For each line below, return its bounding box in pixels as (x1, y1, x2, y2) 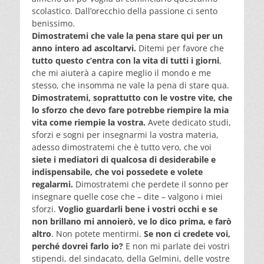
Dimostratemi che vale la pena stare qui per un (32, 29, 223, 41)
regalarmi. (32, 178, 73, 190)
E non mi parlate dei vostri (123, 240, 230, 252)
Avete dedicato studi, (146, 116, 231, 128)
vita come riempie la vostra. (32, 116, 146, 128)
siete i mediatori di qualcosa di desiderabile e (32, 153, 216, 165)
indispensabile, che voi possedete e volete (32, 166, 203, 177)
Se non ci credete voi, (144, 227, 230, 239)
